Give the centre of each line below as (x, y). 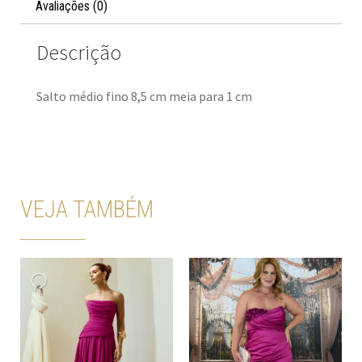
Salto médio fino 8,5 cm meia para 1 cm (144, 96)
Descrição (79, 52)
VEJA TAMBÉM (87, 210)
